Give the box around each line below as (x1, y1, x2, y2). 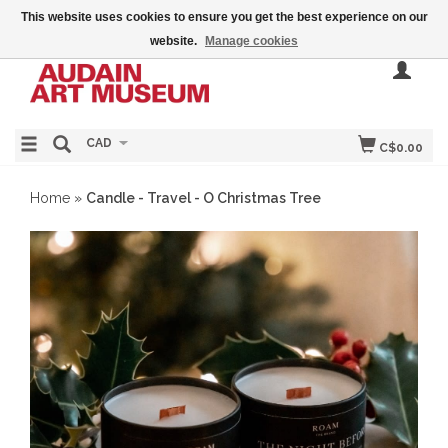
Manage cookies (205, 34, 298, 48)
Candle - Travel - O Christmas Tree (86, 190, 321, 206)
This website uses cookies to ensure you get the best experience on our (20, 10, 428, 24)
